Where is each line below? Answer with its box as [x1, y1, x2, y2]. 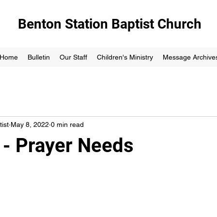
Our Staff [59, 53, 87, 61]
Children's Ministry [96, 53, 153, 61]
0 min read [51, 120, 84, 128]
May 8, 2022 [11, 120, 49, 128]
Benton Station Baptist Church [18, 16, 201, 32]
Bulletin [27, 53, 50, 61]
